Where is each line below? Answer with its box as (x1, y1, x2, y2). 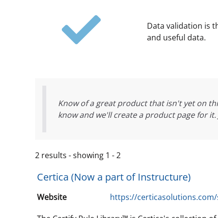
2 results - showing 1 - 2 (35, 150, 121, 161)
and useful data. (147, 32, 206, 43)
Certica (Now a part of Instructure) (37, 170, 191, 183)
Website (37, 192, 67, 202)
